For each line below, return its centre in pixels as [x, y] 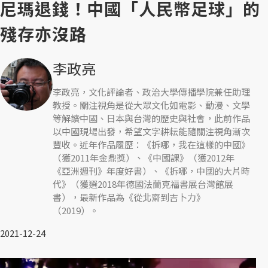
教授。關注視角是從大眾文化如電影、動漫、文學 [151, 105]
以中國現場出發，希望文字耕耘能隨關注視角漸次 [151, 131]
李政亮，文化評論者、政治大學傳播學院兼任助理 [151, 92]
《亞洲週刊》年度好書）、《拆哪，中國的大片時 [151, 171]
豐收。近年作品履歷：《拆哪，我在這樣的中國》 [151, 144]
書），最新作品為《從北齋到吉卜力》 [129, 197]
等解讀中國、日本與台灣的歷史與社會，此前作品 [151, 118]
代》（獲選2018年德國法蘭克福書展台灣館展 [143, 184]
